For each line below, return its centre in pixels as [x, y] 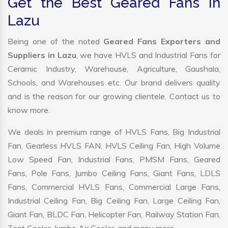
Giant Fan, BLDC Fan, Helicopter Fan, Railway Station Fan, [114, 215]
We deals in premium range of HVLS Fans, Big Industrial [114, 132]
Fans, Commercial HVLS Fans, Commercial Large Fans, [114, 187]
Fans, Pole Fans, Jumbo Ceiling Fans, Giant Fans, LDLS [114, 173]
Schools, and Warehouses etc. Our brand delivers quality [114, 83]
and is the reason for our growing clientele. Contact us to [114, 96]
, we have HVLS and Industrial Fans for [148, 55]
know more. [29, 110]
